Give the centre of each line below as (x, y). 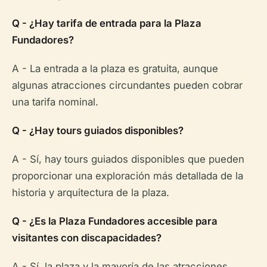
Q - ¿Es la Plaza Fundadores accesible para (115, 221)
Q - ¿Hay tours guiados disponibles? (98, 131)
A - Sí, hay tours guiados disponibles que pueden (128, 159)
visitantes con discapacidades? (87, 238)
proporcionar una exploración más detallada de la (128, 176)
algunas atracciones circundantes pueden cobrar (127, 85)
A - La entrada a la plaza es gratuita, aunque (115, 69)
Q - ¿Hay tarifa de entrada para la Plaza (107, 23)
